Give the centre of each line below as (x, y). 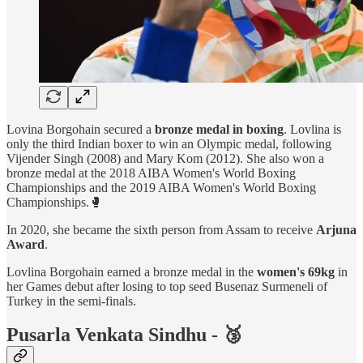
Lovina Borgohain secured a (81, 129)
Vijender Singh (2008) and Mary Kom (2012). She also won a (165, 158)
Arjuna (336, 229)
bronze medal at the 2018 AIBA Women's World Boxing (151, 173)
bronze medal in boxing (219, 129)
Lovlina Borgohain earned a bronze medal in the (130, 271)
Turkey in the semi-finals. (71, 301)
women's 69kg (294, 271)
